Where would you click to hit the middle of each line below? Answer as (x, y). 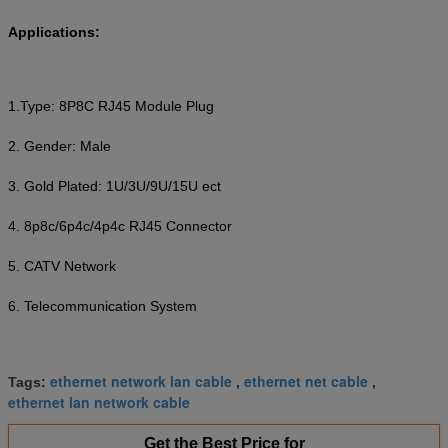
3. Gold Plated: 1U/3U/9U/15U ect (114, 185)
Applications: (54, 31)
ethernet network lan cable (141, 380)
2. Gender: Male (59, 145)
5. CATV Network (62, 265)
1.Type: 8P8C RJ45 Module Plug (111, 105)
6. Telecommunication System (102, 305)
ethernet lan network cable (99, 401)
